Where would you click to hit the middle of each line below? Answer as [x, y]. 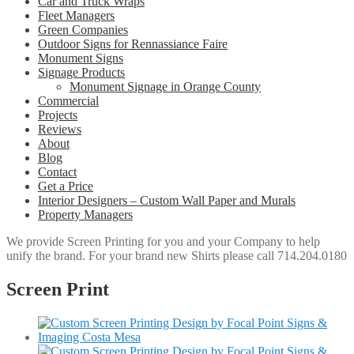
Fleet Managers [76, 15]
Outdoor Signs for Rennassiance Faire [133, 44]
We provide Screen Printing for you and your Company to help [163, 241]
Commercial [68, 101]
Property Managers [85, 215]
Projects [58, 115]
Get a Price [66, 186]
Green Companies [83, 30]
